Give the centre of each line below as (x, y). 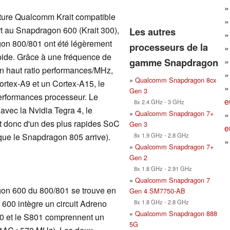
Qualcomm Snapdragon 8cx (176, 80)
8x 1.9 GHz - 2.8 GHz (159, 135)
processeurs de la (169, 47)
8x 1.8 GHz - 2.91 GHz (161, 168)
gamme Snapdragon (174, 62)
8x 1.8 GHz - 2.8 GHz (159, 202)
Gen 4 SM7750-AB (157, 190)
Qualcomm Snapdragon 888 (176, 213)
